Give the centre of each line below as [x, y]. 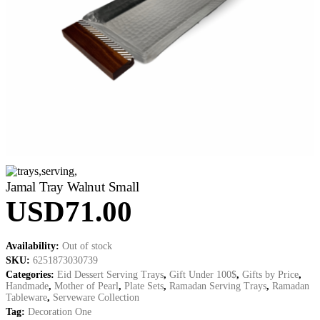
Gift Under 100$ [203, 275]
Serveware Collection [96, 297]
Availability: [34, 246]
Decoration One [60, 312]
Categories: [31, 275]
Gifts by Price [270, 275]
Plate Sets [144, 286]
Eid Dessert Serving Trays [110, 275]
